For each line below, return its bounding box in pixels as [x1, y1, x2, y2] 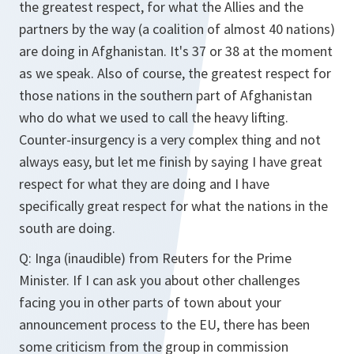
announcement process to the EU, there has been [19, 315, 310, 333]
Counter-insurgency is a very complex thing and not [19, 130, 321, 149]
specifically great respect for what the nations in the [19, 197, 328, 215]
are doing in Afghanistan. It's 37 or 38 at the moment [19, 42, 333, 60]
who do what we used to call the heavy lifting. [19, 108, 288, 126]
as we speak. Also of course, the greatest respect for [19, 64, 331, 82]
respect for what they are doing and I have [19, 175, 269, 193]
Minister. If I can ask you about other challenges [19, 271, 300, 289]
